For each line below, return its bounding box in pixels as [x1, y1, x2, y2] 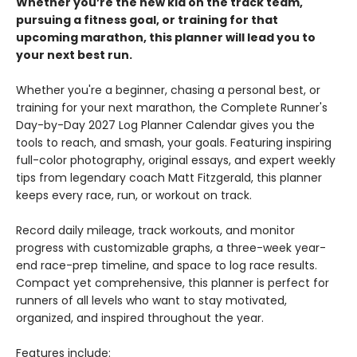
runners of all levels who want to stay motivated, [16, 292, 287, 308]
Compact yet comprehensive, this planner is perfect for [16, 275, 329, 291]
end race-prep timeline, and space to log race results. [16, 257, 317, 273]
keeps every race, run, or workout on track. [16, 187, 252, 203]
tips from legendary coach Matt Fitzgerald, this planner [16, 170, 322, 186]
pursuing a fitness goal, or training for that [16, 12, 278, 28]
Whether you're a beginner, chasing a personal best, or [16, 82, 320, 98]
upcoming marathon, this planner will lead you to [16, 29, 316, 45]
